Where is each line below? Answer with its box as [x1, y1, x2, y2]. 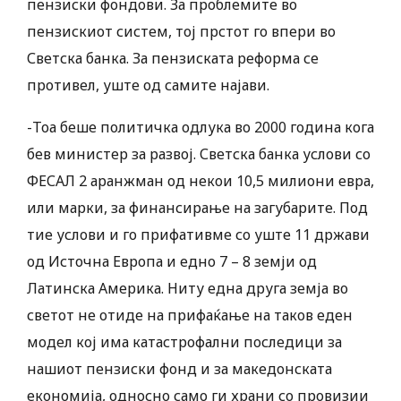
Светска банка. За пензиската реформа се [27, 48, 319, 69]
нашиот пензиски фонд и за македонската [27, 359, 332, 380]
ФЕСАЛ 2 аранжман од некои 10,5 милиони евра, [27, 171, 374, 192]
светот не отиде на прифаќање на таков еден [27, 305, 353, 326]
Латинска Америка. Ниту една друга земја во [27, 278, 348, 299]
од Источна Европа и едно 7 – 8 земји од [27, 252, 317, 272]
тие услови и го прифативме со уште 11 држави [27, 225, 370, 245]
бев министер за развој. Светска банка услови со [27, 144, 371, 165]
